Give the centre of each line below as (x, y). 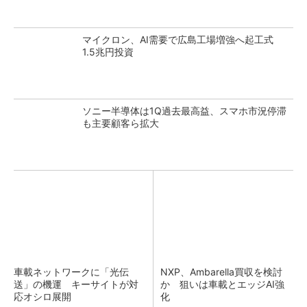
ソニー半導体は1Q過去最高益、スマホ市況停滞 (184, 111)
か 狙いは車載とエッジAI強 (222, 284)
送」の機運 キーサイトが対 (76, 284)
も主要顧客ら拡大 (121, 123)
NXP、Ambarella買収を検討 (221, 272)
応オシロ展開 (42, 296)
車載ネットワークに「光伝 (71, 272)
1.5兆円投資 (108, 52)
